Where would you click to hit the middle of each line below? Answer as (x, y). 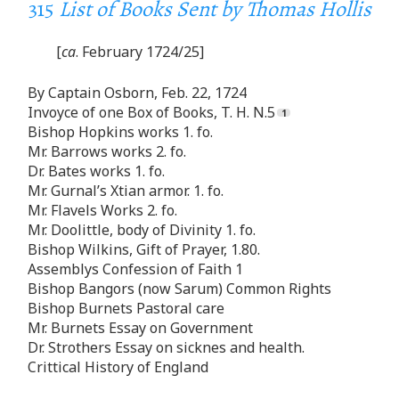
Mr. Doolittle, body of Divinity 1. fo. (142, 229)
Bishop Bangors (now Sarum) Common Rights (179, 288)
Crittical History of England (118, 366)
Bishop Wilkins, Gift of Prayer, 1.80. (144, 249)
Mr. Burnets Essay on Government (140, 327)
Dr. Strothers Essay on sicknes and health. (166, 347)
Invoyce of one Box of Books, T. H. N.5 (151, 112)
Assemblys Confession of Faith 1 (135, 269)
